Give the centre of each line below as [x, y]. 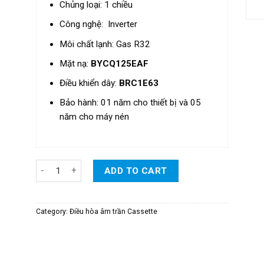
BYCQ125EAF [120, 63]
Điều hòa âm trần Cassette [113, 211]
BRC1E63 [139, 83]
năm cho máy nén [95, 116]
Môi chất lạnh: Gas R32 [105, 44]
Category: [52, 211]
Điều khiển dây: [90, 83]
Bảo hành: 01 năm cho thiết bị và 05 [131, 102]
